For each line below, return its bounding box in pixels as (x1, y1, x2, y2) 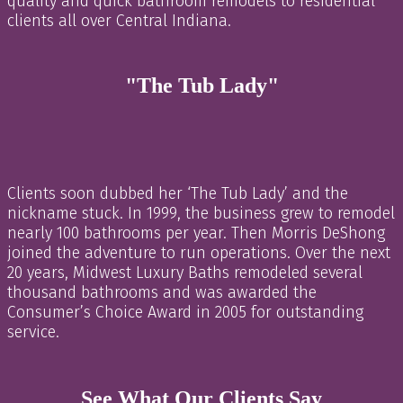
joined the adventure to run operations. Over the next (7, 242, 390, 263)
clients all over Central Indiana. (7, 10, 231, 31)
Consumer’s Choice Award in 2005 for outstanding (7, 301, 363, 322)
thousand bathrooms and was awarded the (7, 282, 317, 302)
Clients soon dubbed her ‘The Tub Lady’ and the (7, 183, 348, 203)
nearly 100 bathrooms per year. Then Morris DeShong (7, 222, 385, 243)
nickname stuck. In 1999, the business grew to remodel (7, 202, 395, 223)
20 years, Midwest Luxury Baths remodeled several (7, 262, 363, 282)
